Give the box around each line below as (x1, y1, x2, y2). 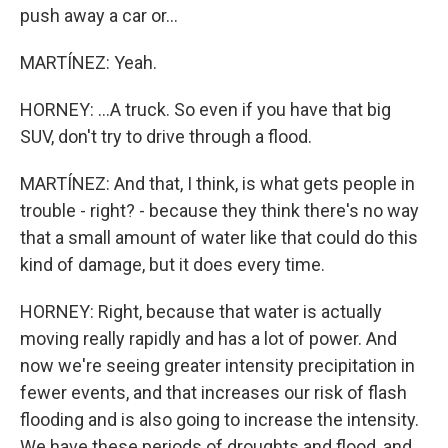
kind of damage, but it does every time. (20, 254, 325, 275)
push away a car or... (20, 5, 178, 26)
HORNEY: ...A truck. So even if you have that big (20, 99, 391, 120)
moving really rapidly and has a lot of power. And (20, 328, 397, 349)
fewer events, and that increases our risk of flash (20, 382, 407, 403)
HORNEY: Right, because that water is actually (20, 301, 382, 322)
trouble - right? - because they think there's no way (20, 200, 419, 221)
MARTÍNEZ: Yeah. (20, 52, 157, 73)
